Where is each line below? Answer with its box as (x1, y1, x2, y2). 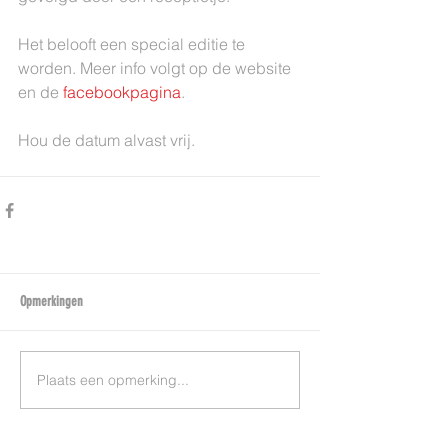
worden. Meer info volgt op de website (18, 58, 295, 78)
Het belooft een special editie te (18, 34, 249, 54)
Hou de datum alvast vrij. (18, 130, 195, 150)
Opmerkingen (20, 293, 83, 310)
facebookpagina (63, 82, 181, 102)
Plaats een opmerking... (37, 370, 189, 389)
